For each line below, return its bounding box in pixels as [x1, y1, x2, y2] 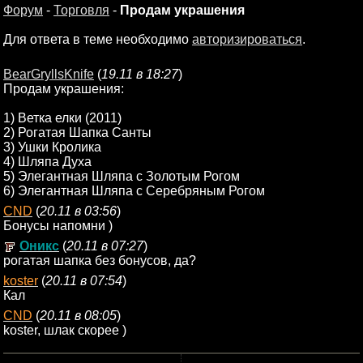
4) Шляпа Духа [3, 155, 92, 169]
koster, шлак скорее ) [3, 323, 126, 337]
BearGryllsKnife [3, 67, 94, 81]
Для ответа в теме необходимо [3, 32, 192, 46]
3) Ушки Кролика [3, 140, 101, 154]
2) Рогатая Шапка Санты [3, 126, 152, 139]
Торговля [53, 3, 109, 17]
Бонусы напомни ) [3, 219, 113, 233]
